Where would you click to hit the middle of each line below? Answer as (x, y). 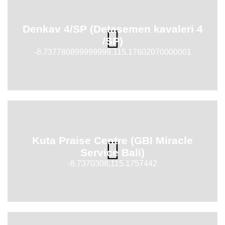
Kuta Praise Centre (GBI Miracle (113, 140)
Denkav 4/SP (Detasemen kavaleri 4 (113, 29)
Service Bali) (113, 152)
